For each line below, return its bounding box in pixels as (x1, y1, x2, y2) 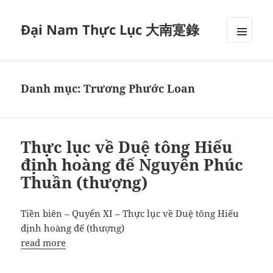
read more (21, 236, 66, 249)
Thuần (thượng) (21, 171, 148, 194)
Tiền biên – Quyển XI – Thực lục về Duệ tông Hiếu (21, 207, 239, 220)
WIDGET (229, 75, 260, 86)
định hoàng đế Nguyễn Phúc (21, 154, 244, 176)
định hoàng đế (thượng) (21, 222, 125, 235)
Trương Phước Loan (83, 81, 196, 96)
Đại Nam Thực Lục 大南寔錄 (21, 20, 200, 39)
